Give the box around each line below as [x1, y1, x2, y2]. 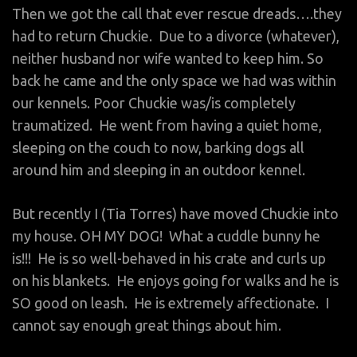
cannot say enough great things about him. [12, 316, 281, 333]
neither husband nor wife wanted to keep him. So [12, 49, 324, 66]
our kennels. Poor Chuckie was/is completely [12, 94, 296, 111]
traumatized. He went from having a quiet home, [12, 116, 322, 133]
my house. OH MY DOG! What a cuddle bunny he [12, 227, 320, 244]
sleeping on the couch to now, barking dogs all [12, 139, 304, 155]
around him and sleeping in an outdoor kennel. [12, 161, 305, 178]
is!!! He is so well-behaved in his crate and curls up [12, 249, 326, 266]
